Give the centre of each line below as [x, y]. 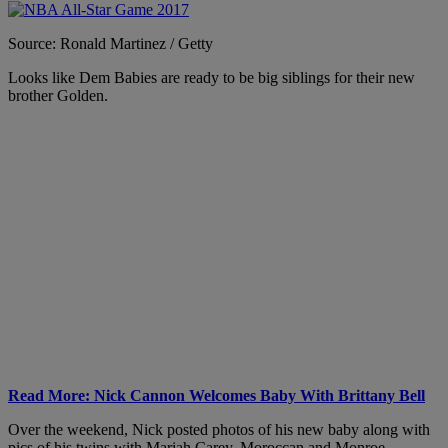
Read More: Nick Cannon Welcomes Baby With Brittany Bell [216, 395]
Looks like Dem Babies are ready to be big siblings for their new [211, 77]
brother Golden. [58, 95]
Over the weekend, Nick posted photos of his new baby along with [219, 429]
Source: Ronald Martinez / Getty [110, 43]
